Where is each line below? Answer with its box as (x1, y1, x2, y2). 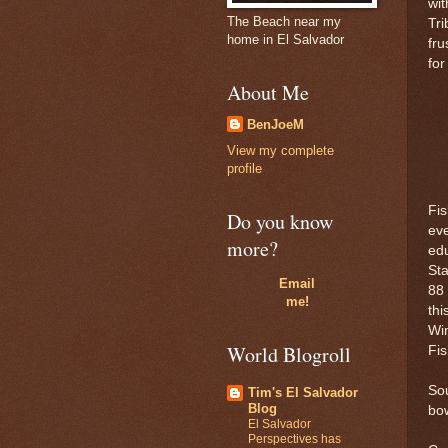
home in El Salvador (227, 32, 344, 47)
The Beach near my (227, 14, 341, 29)
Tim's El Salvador (248, 384, 358, 400)
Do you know (227, 208, 333, 236)
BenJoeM (247, 117, 304, 132)
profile (227, 161, 262, 177)
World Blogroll (227, 341, 351, 369)
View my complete (227, 143, 334, 159)
